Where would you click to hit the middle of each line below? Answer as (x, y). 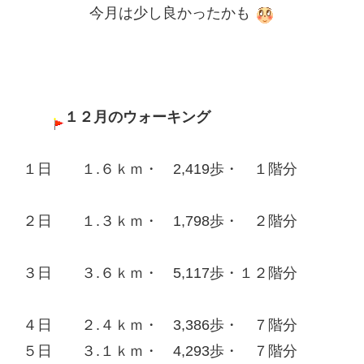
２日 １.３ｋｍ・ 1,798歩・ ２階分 (182, 221)
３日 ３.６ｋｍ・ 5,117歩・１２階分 (182, 273)
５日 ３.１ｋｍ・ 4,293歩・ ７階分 (182, 351)
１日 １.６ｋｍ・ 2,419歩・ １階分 (182, 169)
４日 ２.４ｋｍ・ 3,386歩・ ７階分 (175, 325)
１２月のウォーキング (137, 117)
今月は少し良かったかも (171, 13)
